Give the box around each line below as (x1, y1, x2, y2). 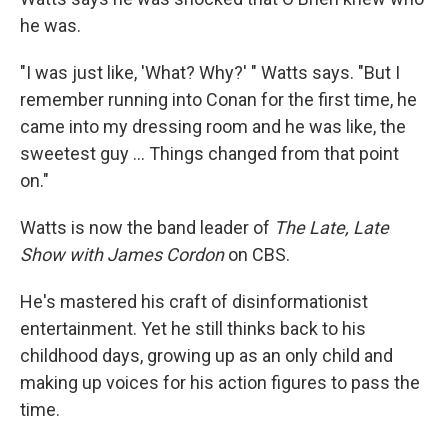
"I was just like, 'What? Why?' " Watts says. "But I (20, 61, 400, 83)
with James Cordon (69, 243, 224, 265)
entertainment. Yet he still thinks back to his (20, 317, 366, 339)
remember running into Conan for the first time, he (20, 88, 417, 110)
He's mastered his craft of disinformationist (20, 290, 368, 312)
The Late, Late (274, 216, 389, 238)
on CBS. (224, 243, 290, 265)
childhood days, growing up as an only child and (20, 344, 393, 366)
